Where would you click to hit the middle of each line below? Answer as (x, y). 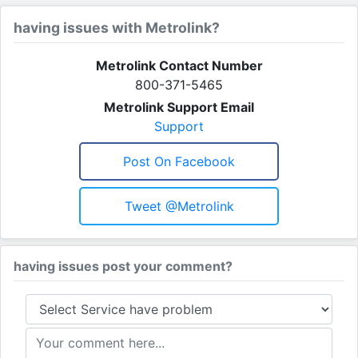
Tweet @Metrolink (179, 206)
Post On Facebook (179, 161)
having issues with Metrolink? (117, 27)
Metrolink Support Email (179, 107)
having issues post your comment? (123, 266)
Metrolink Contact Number (179, 65)
